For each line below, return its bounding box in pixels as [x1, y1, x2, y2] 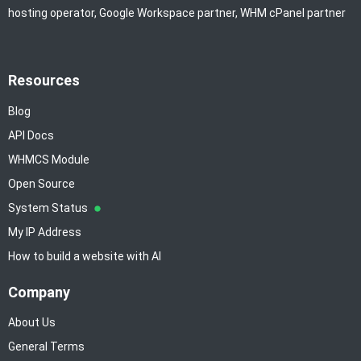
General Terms [8, 340, 85, 354]
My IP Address [8, 225, 81, 239]
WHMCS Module [8, 152, 89, 166]
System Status [8, 201, 90, 214]
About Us [8, 316, 56, 330]
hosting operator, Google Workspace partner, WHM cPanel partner [8, 6, 346, 19]
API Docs [8, 128, 54, 142]
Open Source [8, 176, 75, 190]
